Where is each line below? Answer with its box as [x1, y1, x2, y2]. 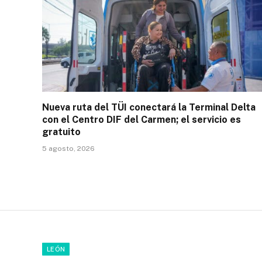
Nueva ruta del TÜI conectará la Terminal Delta [42, 102, 256, 113]
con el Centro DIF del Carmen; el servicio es [42, 114, 241, 126]
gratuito [42, 126, 81, 138]
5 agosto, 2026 [42, 144, 95, 153]
